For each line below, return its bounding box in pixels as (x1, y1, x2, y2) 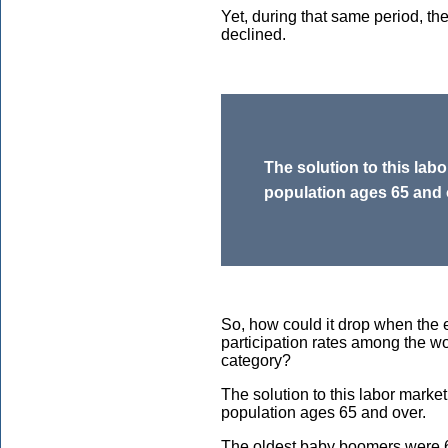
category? (221, 352, 291, 370)
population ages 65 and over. (221, 404, 426, 422)
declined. (221, 26, 286, 43)
